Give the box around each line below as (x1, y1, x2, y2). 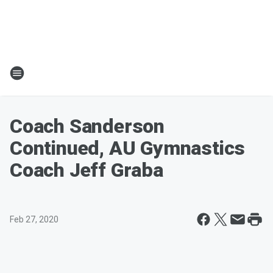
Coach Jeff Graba (10, 158, 163, 182)
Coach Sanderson (10, 115, 165, 138)
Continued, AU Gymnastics (10, 136, 246, 160)
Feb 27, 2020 (10, 214, 58, 224)
